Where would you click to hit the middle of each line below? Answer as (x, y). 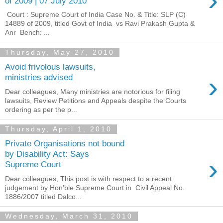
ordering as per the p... (41, 109)
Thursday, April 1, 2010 (58, 129)
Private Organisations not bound (65, 144)
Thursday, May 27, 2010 (60, 53)
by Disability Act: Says (47, 154)
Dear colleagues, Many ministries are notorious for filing (93, 91)
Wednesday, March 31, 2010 (69, 216)
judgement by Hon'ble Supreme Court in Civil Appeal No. (95, 187)
